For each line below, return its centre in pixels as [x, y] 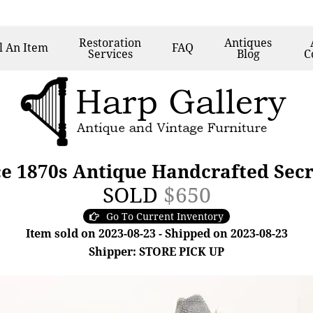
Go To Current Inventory [165, 216]
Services [110, 54]
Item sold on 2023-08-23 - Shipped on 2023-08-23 [156, 233]
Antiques [248, 43]
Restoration [110, 43]
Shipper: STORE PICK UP [156, 252]
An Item [27, 48]
